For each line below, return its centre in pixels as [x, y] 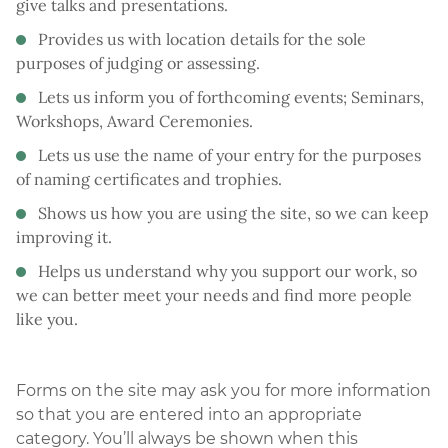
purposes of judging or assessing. [138, 62]
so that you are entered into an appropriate [189, 414]
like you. [47, 318]
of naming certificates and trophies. [149, 178]
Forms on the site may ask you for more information [223, 390]
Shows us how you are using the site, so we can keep [233, 212]
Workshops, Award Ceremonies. [134, 120]
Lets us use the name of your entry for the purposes [229, 154]
